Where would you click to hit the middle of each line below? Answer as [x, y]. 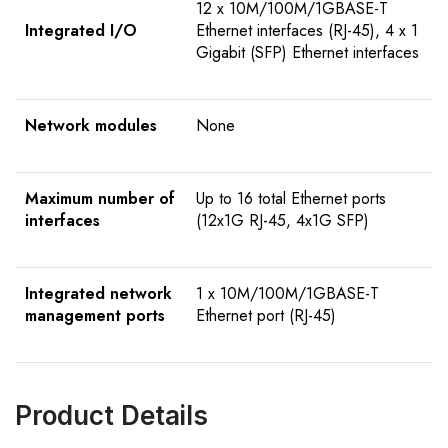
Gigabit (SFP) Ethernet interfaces [307, 53]
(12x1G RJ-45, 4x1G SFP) [282, 221]
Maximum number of [100, 199]
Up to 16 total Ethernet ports [291, 199]
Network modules [91, 126]
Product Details [111, 416]
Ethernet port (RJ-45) [266, 316]
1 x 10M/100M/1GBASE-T [287, 294]
